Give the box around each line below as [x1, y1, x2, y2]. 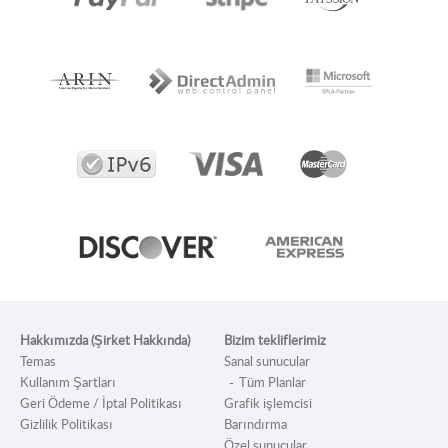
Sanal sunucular [224, 352, 310, 371]
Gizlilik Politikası [20, 415, 113, 434]
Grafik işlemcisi [224, 394, 312, 413]
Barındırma [224, 415, 287, 434]
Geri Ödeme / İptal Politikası [20, 394, 182, 413]
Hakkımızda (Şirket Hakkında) [20, 331, 190, 350]
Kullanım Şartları [20, 373, 116, 392]
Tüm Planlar [239, 373, 306, 392]
